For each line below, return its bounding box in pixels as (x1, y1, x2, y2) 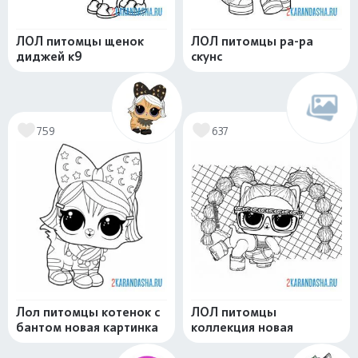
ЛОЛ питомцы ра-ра (191, 34, 313, 50)
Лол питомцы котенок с (16, 304, 160, 320)
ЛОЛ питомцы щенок (16, 34, 144, 50)
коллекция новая (191, 320, 293, 336)
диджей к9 (16, 49, 82, 65)
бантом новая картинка (16, 320, 158, 336)
